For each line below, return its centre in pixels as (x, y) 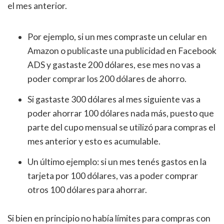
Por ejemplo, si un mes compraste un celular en (117, 37)
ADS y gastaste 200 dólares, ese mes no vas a (114, 65)
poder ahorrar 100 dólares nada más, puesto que (121, 113)
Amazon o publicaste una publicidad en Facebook (122, 51)
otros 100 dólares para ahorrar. (87, 189)
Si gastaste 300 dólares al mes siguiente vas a (114, 99)
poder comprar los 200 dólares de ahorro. (107, 79)
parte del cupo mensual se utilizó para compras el (121, 127)
